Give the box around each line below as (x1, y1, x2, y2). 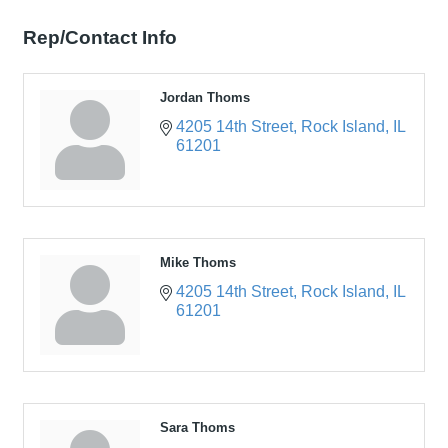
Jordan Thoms (160, 89, 250, 105)
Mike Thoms (160, 254, 236, 270)
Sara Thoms (160, 419, 235, 435)
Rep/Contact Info (23, 26, 177, 48)
